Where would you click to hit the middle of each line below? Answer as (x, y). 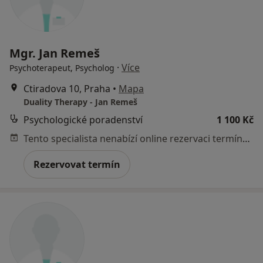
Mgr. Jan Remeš (55, 53)
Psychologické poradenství (83, 119)
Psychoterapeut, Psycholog (62, 68)
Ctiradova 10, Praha (67, 88)
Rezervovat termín (77, 164)
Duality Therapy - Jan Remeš (80, 102)
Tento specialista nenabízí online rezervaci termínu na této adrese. (246, 138)
